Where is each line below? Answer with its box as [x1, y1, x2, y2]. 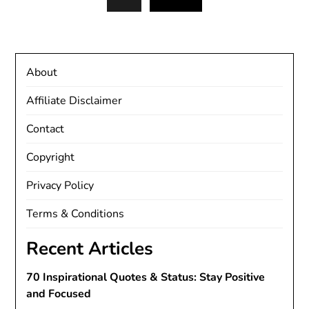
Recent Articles [26, 237, 154, 261]
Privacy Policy [26, 178, 94, 194]
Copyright [26, 150, 75, 166]
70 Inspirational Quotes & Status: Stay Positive [26, 270, 266, 286]
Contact [26, 121, 65, 137]
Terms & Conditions [26, 206, 125, 222]
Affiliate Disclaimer [26, 93, 123, 109]
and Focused [26, 286, 92, 302]
